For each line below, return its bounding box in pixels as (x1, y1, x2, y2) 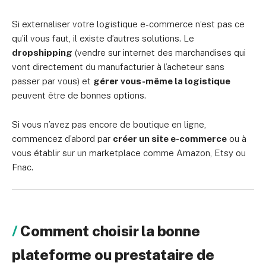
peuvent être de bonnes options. (12, 90, 146, 101)
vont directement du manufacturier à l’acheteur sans (12, 62, 224, 72)
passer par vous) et (12, 76, 93, 87)
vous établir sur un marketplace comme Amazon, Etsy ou (12, 148, 246, 159)
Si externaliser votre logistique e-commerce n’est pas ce (12, 19, 245, 30)
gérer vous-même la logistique (93, 76, 230, 87)
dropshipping (12, 47, 72, 58)
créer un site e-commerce (113, 134, 227, 144)
